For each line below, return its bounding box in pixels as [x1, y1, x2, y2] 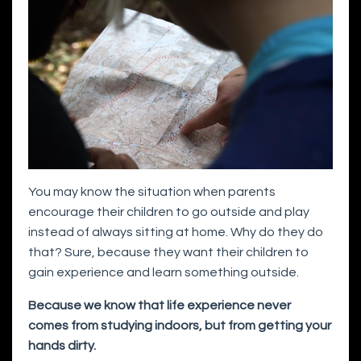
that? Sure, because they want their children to [28, 246, 309, 259]
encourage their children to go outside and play [28, 205, 309, 219]
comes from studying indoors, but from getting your [28, 319, 331, 333]
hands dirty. [28, 339, 96, 353]
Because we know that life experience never [28, 299, 291, 313]
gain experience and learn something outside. [28, 266, 299, 280]
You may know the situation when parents [28, 185, 276, 199]
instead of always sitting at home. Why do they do [28, 226, 323, 239]
